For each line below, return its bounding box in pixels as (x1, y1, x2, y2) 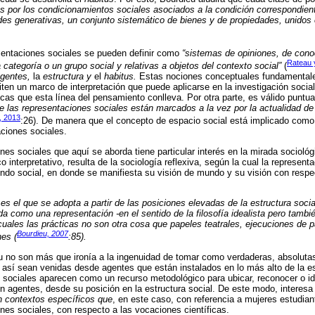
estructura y (43, 71, 91, 82)
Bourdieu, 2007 (17, 229, 68, 238)
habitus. (104, 71, 136, 82)
